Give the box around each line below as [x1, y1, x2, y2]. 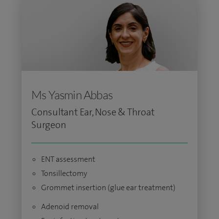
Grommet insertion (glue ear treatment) [41, 182, 175, 193]
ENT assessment [41, 154, 95, 164]
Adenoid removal [41, 201, 99, 212]
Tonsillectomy [41, 168, 87, 178]
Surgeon [31, 118, 66, 131]
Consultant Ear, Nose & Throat [31, 106, 154, 118]
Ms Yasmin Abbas [31, 88, 112, 102]
